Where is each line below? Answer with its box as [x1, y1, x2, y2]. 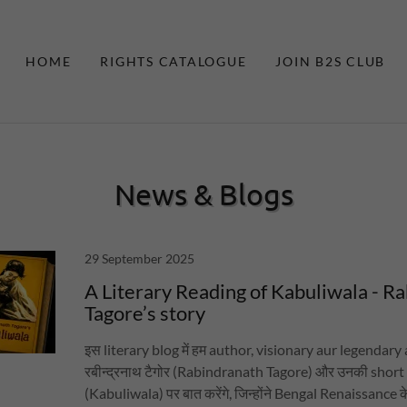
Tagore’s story [84, 301, 206, 325]
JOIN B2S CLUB [275, 53, 385, 69]
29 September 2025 [84, 251, 195, 266]
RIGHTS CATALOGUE [100, 53, 247, 69]
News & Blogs [114, 176, 293, 212]
